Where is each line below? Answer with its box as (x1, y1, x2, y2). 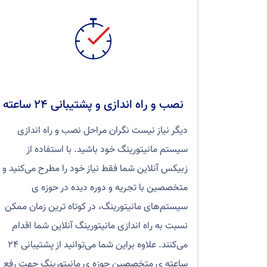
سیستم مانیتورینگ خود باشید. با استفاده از (26, 142, 188, 157)
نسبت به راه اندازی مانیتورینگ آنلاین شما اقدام (12, 219, 188, 234)
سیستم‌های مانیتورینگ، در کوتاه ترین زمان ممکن (5, 200, 188, 215)
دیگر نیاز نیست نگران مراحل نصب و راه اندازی (17, 123, 188, 138)
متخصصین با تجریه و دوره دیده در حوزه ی (32, 181, 188, 195)
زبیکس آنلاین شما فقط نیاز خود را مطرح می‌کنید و (2, 162, 188, 176)
